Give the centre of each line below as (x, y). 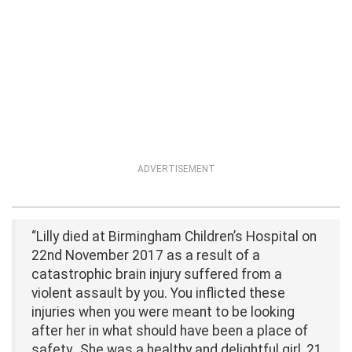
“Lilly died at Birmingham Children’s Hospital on (174, 236)
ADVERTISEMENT (176, 169)
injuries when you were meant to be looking (163, 312)
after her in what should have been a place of (170, 330)
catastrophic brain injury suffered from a (157, 274)
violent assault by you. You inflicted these (158, 293)
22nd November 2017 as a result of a (146, 255)
